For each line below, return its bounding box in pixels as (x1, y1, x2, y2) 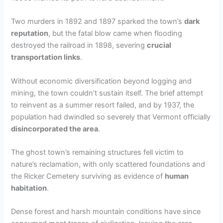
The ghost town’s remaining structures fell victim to (11, 148, 184, 157)
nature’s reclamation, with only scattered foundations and (11, 160, 206, 169)
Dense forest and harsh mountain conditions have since (11, 207, 201, 217)
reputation (11, 29, 49, 38)
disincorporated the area (11, 124, 99, 133)
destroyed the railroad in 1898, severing (11, 41, 147, 50)
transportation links (11, 53, 81, 62)
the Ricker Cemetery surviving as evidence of (11, 172, 165, 181)
